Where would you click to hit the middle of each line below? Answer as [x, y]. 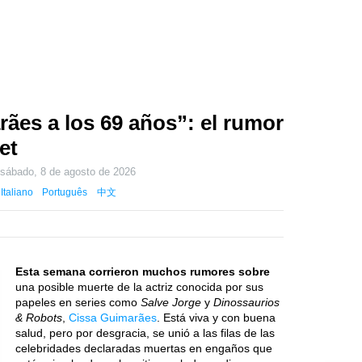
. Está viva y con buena [216, 318]
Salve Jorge [171, 302]
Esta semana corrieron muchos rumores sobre [143, 271]
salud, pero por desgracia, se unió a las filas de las [145, 333]
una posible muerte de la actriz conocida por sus [139, 287]
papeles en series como [78, 302]
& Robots [39, 318]
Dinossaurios [246, 302]
